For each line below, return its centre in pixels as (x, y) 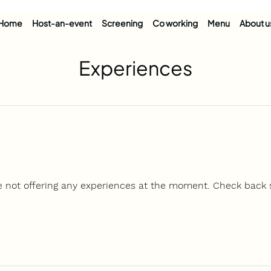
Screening (122, 23)
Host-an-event (62, 23)
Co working (175, 23)
